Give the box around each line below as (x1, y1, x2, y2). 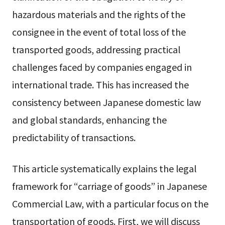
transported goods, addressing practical (12, 43, 180, 56)
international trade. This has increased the (12, 78, 189, 91)
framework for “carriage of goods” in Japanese (12, 179, 207, 192)
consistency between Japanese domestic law (12, 95, 201, 109)
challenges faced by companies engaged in (12, 60, 192, 74)
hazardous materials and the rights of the (12, 8, 185, 21)
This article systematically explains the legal (12, 162, 196, 175)
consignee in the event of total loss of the (12, 25, 186, 39)
